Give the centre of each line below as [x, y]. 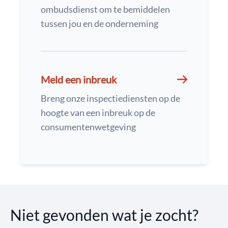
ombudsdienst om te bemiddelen [105, 9]
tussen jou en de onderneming [99, 23]
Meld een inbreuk [79, 79]
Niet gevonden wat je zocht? [104, 215]
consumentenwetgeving [88, 127]
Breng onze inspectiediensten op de [110, 98]
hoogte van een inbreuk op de [98, 112]
